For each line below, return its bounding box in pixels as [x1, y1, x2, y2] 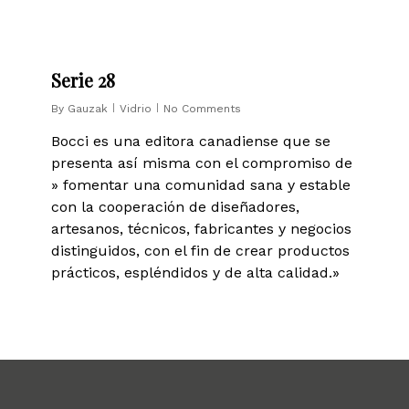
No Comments [163, 102, 242, 115]
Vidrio [120, 102, 152, 115]
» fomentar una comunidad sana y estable [51, 176, 351, 194]
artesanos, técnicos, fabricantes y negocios [51, 220, 352, 237]
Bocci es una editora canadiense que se [51, 132, 331, 150]
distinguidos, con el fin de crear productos [51, 242, 351, 259]
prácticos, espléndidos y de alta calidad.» [51, 264, 341, 281]
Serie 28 [51, 68, 116, 92]
